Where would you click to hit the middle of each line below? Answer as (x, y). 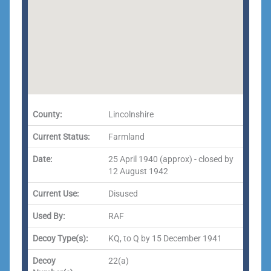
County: (47, 114)
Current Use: (56, 194)
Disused (123, 194)
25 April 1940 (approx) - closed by (171, 159)
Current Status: (61, 137)
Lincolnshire (131, 114)
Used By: (49, 216)
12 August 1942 (138, 171)
